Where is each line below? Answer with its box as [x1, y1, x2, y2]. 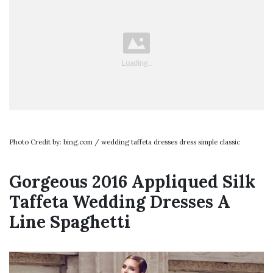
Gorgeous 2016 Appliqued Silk [9, 170, 255, 193]
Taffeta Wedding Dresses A [9, 190, 230, 213]
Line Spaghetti [9, 210, 130, 233]
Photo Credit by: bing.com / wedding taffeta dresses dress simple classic [9, 137, 240, 146]
